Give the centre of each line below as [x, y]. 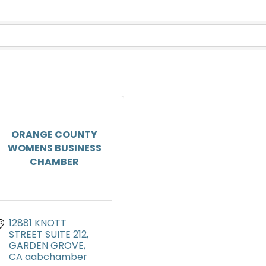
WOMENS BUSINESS [54, 148]
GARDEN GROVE [46, 246]
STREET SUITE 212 [48, 235]
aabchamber [56, 257]
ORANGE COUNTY [54, 135]
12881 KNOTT [38, 223]
